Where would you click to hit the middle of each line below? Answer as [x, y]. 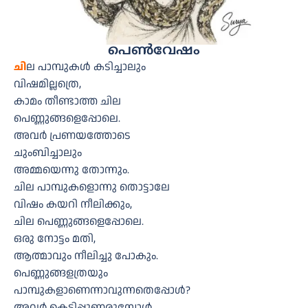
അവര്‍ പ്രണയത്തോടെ [72, 135]
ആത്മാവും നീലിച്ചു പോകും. [86, 256]
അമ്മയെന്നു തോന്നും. [71, 170]
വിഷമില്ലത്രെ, [47, 84]
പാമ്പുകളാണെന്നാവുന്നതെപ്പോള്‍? [102, 290]
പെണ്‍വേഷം [154, 51]
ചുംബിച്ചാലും [48, 153]
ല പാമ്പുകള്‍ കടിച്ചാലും [86, 67]
